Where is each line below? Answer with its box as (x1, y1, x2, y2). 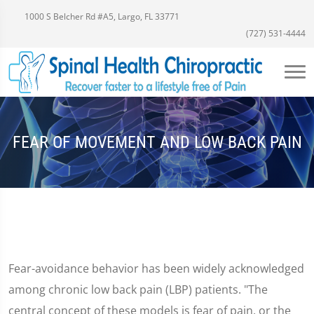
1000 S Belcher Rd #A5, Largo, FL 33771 (22, 11, 179, 22)
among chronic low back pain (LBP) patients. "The (8, 282, 268, 297)
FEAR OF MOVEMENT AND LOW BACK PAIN (12, 132, 302, 152)
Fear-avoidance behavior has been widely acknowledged (8, 261, 304, 276)
